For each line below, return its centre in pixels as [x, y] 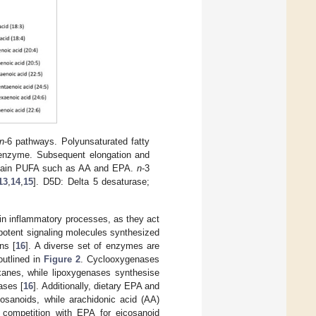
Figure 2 [62, 260]
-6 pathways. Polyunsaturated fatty [77, 141]
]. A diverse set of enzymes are [92, 246]
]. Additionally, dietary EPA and [97, 286]
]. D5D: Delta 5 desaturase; [92, 181]
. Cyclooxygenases [120, 260]
